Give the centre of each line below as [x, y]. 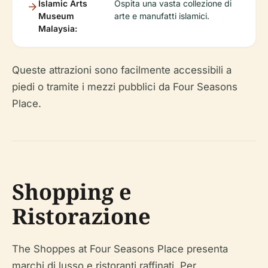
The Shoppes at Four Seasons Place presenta [120, 249]
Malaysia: [58, 28]
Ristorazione [81, 216]
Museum [56, 16]
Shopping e [72, 192]
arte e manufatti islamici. [162, 16]
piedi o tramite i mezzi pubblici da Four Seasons [125, 87]
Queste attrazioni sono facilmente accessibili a [122, 70]
